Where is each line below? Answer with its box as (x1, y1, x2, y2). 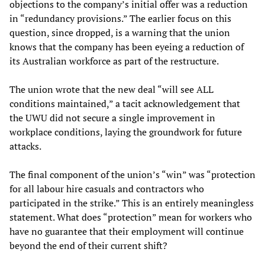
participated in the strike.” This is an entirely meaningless (9, 196, 254, 209)
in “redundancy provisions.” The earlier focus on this (9, 11, 231, 25)
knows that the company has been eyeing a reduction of (9, 40, 244, 53)
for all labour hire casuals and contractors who (9, 182, 204, 195)
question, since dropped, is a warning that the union (9, 25, 230, 39)
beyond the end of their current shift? (9, 238, 167, 252)
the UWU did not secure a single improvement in (9, 111, 215, 124)
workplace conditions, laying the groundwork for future (9, 125, 242, 138)
